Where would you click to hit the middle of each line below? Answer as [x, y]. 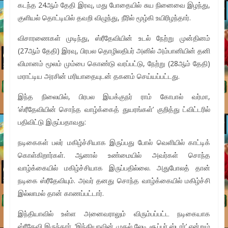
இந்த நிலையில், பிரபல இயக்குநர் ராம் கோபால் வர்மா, [114, 97]
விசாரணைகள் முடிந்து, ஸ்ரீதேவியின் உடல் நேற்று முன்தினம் [114, 38]
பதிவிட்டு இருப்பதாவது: [52, 122]
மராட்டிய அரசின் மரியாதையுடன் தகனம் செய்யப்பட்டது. [98, 76]
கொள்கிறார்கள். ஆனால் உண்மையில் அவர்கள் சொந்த [114, 155]
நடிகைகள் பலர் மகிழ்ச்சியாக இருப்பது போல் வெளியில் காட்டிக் [114, 142]
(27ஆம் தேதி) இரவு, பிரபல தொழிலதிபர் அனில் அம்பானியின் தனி [114, 51]
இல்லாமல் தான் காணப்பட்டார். [61, 193]
